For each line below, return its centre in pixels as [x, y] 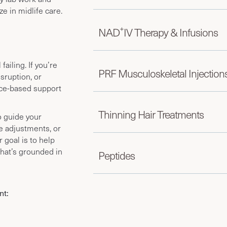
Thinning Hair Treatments [151, 114]
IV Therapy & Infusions [171, 32]
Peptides [116, 155]
